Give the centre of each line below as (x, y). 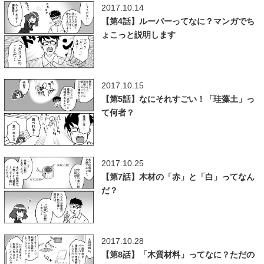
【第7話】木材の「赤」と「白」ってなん (178, 177)
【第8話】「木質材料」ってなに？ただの (178, 255)
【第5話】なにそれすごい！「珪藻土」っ (178, 99)
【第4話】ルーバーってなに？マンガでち (178, 21)
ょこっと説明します (138, 34)
